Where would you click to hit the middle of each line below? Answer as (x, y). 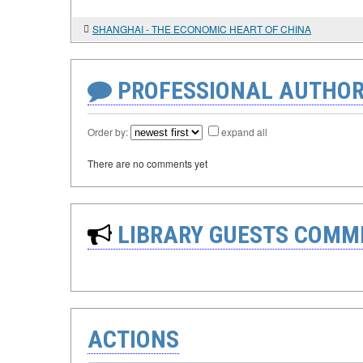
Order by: (109, 132)
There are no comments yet (147, 163)
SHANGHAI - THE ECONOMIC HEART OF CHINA (202, 29)
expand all (244, 132)
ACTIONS (133, 339)
